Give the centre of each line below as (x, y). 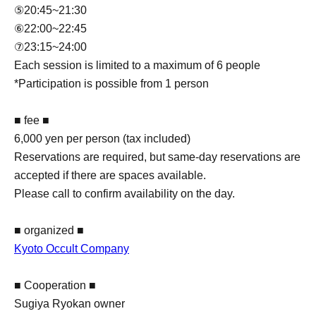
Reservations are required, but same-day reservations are (157, 157)
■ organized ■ (49, 230)
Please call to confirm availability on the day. (124, 194)
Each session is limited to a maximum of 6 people (137, 65)
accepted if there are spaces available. (110, 175)
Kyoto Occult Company (72, 249)
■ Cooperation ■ (55, 285)
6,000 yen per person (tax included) (102, 139)
